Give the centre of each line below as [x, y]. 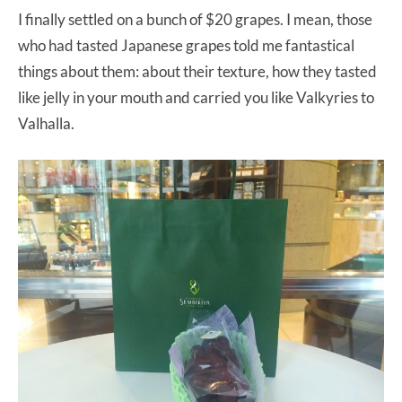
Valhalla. [46, 124]
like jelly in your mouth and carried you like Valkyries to [196, 98]
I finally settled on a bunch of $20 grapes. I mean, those [195, 20]
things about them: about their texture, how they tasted [197, 72]
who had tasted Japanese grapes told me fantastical [186, 46]
